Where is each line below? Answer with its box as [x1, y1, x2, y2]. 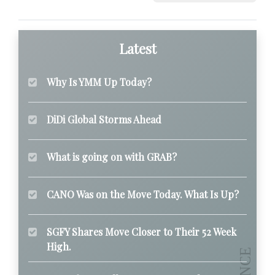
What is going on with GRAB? [47, 150, 177, 163]
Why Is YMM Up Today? [47, 75, 152, 88]
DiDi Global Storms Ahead [47, 112, 161, 126]
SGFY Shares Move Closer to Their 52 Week [47, 225, 236, 238]
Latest [118, 39, 157, 58]
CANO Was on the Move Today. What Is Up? [47, 187, 239, 201]
